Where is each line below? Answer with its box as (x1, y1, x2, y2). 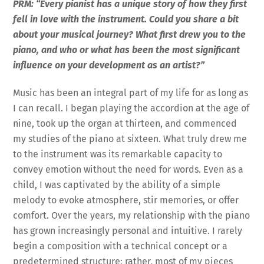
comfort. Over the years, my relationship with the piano (13, 209, 250, 221)
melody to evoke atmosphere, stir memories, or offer (13, 194, 239, 206)
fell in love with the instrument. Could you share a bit (13, 13, 239, 25)
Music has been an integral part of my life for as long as (13, 87, 249, 98)
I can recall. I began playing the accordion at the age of (13, 102, 250, 114)
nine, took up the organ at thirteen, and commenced (13, 117, 237, 129)
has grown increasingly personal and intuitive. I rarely (13, 225, 243, 236)
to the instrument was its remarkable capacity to (13, 148, 223, 160)
